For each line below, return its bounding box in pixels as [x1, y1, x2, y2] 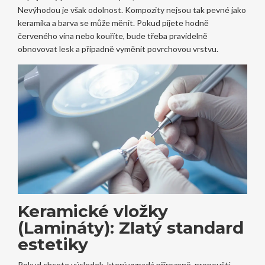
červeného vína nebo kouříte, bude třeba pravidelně [17, 31, 208, 41]
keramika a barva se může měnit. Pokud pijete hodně [17, 18, 209, 28]
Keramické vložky [17, 201, 168, 221]
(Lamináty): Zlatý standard [17, 217, 244, 238]
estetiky [17, 234, 88, 254]
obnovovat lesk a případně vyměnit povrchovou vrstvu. [17, 44, 218, 54]
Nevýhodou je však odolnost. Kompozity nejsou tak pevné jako [17, 5, 246, 15]
